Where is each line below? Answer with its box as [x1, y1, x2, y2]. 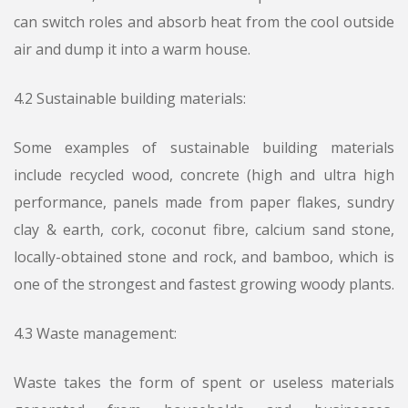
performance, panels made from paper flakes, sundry [14, 192, 394, 213]
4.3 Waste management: [14, 323, 177, 344]
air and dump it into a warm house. [14, 39, 250, 60]
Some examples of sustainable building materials [14, 138, 394, 158]
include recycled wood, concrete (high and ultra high [14, 165, 394, 186]
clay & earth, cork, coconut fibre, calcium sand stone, [14, 219, 394, 240]
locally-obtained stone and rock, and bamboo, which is [14, 247, 394, 268]
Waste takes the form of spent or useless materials [14, 372, 394, 393]
